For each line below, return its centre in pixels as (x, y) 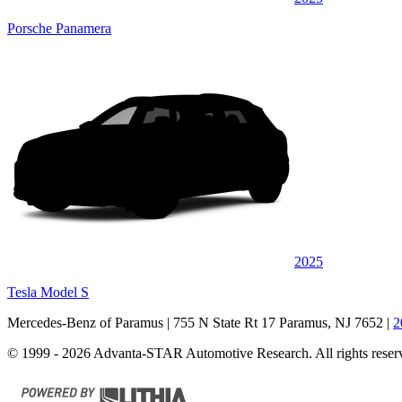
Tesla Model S (48, 292)
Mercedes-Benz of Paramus (85, 322)
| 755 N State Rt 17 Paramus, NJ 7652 (273, 322)
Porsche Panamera (59, 28)
